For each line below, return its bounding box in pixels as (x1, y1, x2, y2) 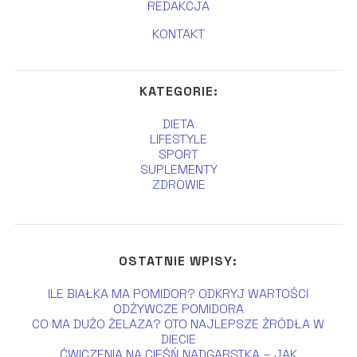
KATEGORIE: (139, 83, 218, 100)
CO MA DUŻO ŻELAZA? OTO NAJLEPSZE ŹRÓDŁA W (32, 316, 325, 333)
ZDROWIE (151, 176, 206, 194)
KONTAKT (152, 25, 205, 43)
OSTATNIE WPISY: (119, 253, 238, 270)
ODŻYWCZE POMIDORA (112, 300, 244, 318)
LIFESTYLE (150, 131, 207, 148)
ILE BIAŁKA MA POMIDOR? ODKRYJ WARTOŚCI (48, 285, 309, 303)
